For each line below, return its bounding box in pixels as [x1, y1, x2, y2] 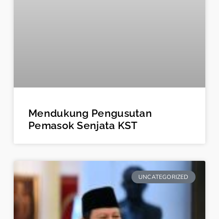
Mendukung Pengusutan [28, 107, 153, 119]
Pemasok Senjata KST [28, 119, 138, 131]
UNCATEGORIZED [138, 173, 189, 181]
